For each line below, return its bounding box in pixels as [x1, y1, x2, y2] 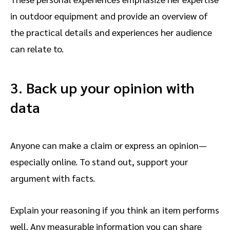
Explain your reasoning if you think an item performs [10, 204, 219, 216]
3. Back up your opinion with [10, 78, 194, 97]
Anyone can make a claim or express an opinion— [10, 139, 207, 151]
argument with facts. [10, 172, 97, 184]
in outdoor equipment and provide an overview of [10, 10, 208, 22]
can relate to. [10, 43, 66, 55]
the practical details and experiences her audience [10, 26, 212, 39]
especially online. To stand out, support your [10, 156, 188, 168]
